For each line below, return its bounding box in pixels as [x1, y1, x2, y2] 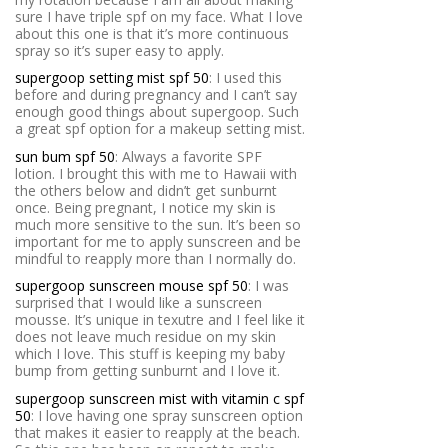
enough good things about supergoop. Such [15, 102, 299, 122]
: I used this [209, 68, 282, 88]
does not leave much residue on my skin [15, 327, 276, 347]
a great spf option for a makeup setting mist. [15, 119, 305, 139]
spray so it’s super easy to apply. [15, 40, 224, 60]
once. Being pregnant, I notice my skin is [15, 197, 276, 217]
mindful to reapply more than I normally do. [15, 248, 296, 268]
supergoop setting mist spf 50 [15, 68, 209, 88]
